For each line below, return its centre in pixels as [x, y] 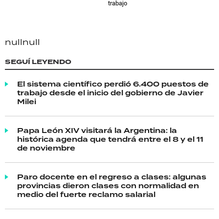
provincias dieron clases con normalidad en [108, 186]
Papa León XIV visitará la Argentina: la [97, 131]
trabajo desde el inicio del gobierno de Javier [110, 93]
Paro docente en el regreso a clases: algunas [112, 177]
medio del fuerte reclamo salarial [86, 195]
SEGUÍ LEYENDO [38, 62]
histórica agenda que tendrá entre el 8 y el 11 [110, 139]
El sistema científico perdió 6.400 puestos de [113, 84]
